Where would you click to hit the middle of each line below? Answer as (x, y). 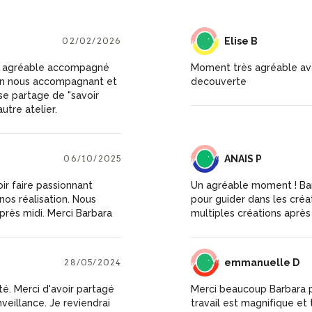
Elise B (241, 41)
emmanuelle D (262, 262)
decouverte (218, 81)
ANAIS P (243, 158)
